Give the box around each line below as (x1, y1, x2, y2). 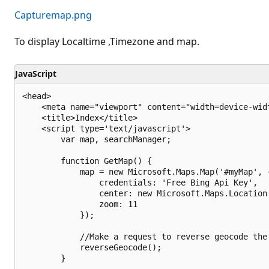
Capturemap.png (14, 8, 92, 22)
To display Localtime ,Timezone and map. (14, 35, 199, 48)
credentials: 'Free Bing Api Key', (22, 178, 258, 187)
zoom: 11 (22, 199, 138, 209)
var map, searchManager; (22, 134, 171, 144)
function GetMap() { (22, 156, 152, 166)
